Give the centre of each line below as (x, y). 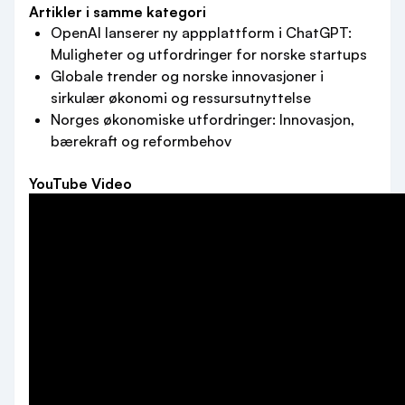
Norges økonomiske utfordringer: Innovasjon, (202, 119)
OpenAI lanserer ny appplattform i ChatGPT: (201, 33)
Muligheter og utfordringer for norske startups (209, 54)
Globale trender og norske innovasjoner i (187, 76)
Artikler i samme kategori (118, 12)
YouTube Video (80, 184)
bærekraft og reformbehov (141, 141)
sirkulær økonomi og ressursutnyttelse (181, 98)
